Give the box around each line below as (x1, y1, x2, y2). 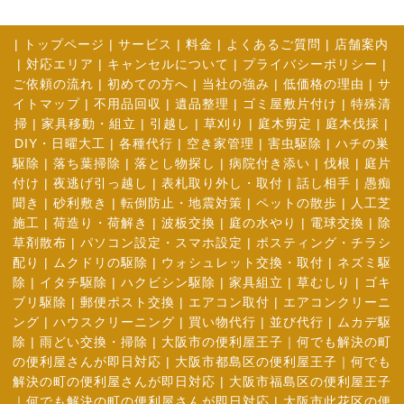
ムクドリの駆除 (52, 255, 148, 271)
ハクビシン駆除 (120, 275, 216, 290)
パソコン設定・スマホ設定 (79, 235, 243, 251)
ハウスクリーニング (52, 315, 175, 330)
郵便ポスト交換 (79, 295, 175, 310)
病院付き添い (228, 156, 310, 171)
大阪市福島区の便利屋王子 (228, 374, 391, 390)
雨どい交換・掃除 (39, 335, 148, 350)
